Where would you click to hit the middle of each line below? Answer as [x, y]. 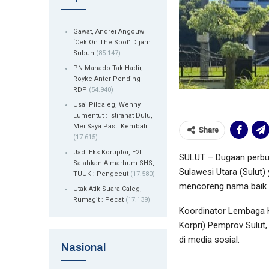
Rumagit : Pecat [98, 200]
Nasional [83, 248]
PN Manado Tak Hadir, [108, 68]
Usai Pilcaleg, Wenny [107, 105]
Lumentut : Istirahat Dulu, [113, 116]
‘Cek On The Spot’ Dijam [112, 43]
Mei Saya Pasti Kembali [110, 127]
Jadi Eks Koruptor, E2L [108, 153]
